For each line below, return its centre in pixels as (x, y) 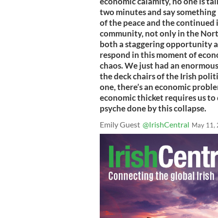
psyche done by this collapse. (153, 109)
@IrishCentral (166, 125)
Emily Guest (120, 125)
